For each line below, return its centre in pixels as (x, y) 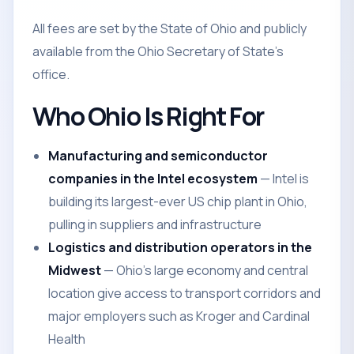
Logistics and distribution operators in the (180, 247)
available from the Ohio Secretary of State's (158, 51)
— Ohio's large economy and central (205, 270)
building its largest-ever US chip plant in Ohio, (178, 201)
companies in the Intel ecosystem (153, 179)
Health (67, 339)
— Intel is (283, 179)
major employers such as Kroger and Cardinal (179, 316)
